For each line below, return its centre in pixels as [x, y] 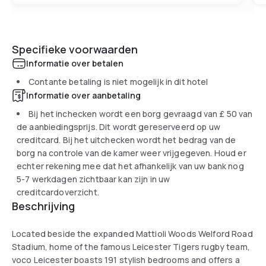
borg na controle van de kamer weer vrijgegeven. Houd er [132, 153]
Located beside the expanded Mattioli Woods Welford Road [132, 233]
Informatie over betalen [75, 63]
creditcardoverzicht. [58, 192]
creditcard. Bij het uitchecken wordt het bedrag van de [126, 140]
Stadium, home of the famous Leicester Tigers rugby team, [131, 246]
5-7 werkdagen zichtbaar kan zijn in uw [94, 179]
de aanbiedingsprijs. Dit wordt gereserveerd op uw [118, 126]
